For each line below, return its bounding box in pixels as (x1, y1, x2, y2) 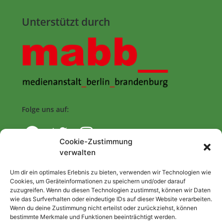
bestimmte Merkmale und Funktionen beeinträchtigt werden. (10, 213, 176, 221)
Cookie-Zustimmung (59, 137, 132, 146)
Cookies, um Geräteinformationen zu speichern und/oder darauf (10, 177, 185, 185)
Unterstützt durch (22, 15, 111, 29)
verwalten (59, 148, 96, 157)
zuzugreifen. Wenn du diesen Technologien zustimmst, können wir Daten (10, 186, 211, 194)
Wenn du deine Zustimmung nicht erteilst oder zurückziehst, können (10, 204, 197, 212)
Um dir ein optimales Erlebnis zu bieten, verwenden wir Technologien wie (10, 168, 211, 176)
